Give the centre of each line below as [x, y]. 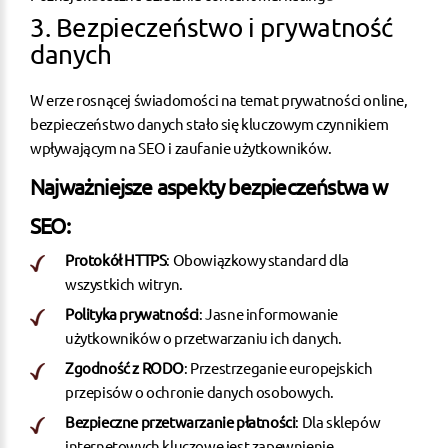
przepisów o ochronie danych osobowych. [199, 391]
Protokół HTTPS [116, 259]
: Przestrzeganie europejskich [278, 367]
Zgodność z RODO [124, 367]
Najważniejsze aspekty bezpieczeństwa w [209, 185]
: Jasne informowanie [268, 313]
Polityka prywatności [132, 313]
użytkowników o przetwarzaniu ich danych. [204, 337]
